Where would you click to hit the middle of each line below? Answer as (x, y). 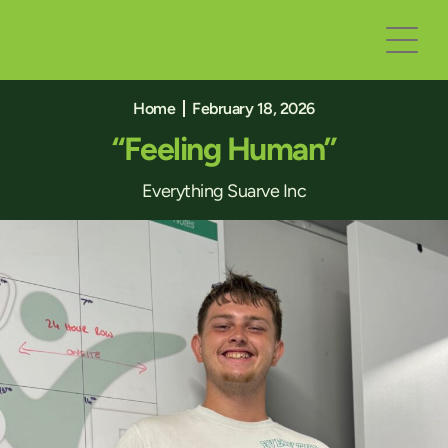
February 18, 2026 (253, 108)
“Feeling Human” (224, 149)
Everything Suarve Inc (224, 191)
